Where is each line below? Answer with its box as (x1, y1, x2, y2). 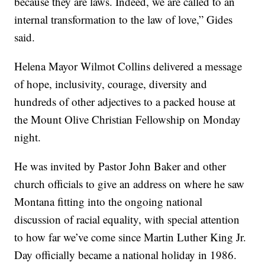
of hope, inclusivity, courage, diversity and (14, 76, 208, 91)
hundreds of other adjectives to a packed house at (14, 93, 236, 109)
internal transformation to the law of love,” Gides (14, 11, 233, 27)
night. (14, 129, 41, 144)
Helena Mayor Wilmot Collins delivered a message (14, 58, 243, 73)
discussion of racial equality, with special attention (14, 211, 240, 227)
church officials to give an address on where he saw (14, 176, 245, 191)
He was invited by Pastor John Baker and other (14, 158, 227, 173)
